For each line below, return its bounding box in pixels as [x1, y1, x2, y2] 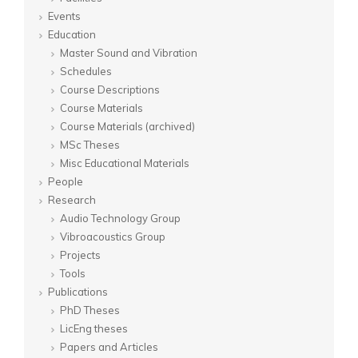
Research [48, 193, 96, 206]
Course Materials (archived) [60, 120, 195, 133]
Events [48, 10, 81, 22]
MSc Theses [60, 138, 120, 151]
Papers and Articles [60, 340, 158, 353]
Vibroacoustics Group [60, 230, 165, 243]
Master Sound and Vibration [60, 46, 197, 59]
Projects [60, 249, 101, 261]
